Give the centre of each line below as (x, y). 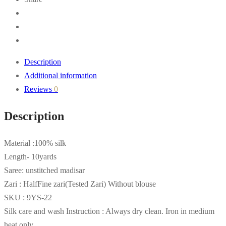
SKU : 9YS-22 (28, 197)
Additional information (61, 75)
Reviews (39, 89)
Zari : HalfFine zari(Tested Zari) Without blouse (80, 184)
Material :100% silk (35, 143)
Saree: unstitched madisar (44, 170)
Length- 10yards (30, 156)
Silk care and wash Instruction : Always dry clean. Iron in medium (109, 211)
